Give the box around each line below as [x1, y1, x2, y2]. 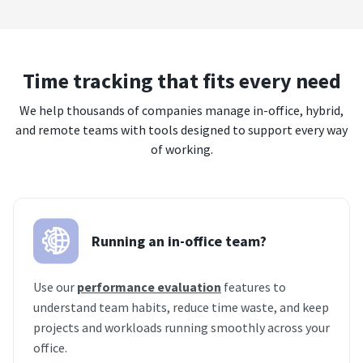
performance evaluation [77, 279, 221, 296]
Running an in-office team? [92, 231, 267, 250]
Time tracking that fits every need [22, 67, 341, 95]
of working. [150, 141, 213, 158]
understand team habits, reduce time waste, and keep [33, 299, 329, 316]
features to [221, 279, 286, 296]
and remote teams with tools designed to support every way [15, 122, 348, 139]
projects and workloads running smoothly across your [33, 319, 330, 336]
